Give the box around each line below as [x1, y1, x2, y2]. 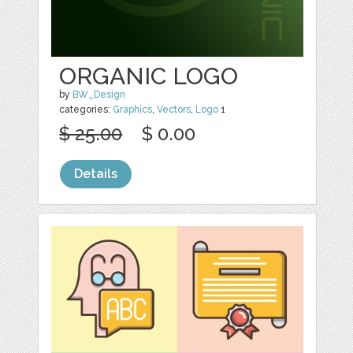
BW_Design [72, 89, 126, 101]
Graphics [113, 104, 153, 116]
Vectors [157, 104, 191, 116]
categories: [59, 104, 113, 116]
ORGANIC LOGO [59, 62, 239, 91]
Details [74, 166, 118, 182]
